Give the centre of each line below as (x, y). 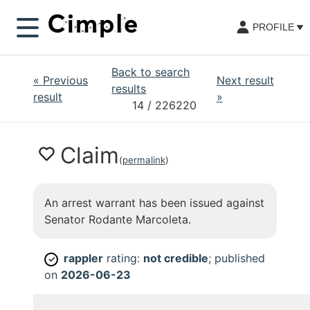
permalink (144, 160)
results (129, 89)
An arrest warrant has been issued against (154, 203)
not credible (176, 258)
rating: (123, 258)
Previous (65, 80)
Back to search (151, 72)
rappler (83, 258)
